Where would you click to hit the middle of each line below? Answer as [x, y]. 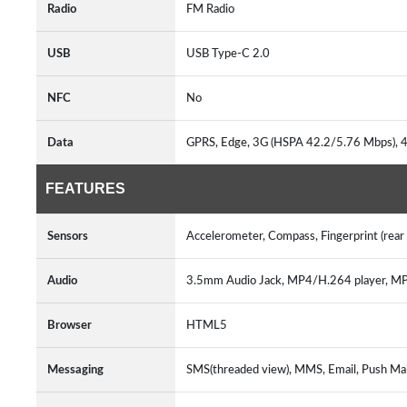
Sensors [68, 236]
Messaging [75, 370]
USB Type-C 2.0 [231, 54]
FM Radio [213, 9]
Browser [69, 325]
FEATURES [85, 189]
